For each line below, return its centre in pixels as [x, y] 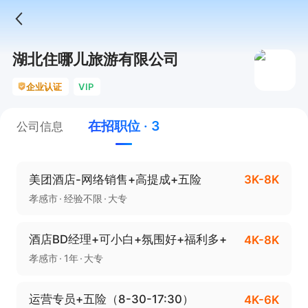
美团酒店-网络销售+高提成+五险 [115, 179]
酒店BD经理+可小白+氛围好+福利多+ [128, 240]
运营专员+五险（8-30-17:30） [111, 299]
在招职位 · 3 [124, 126]
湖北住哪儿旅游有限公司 [95, 59]
